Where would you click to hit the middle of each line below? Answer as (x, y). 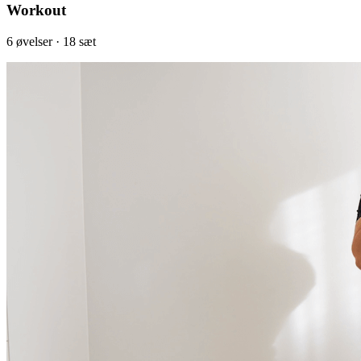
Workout (36, 10)
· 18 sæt (74, 42)
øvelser (33, 42)
